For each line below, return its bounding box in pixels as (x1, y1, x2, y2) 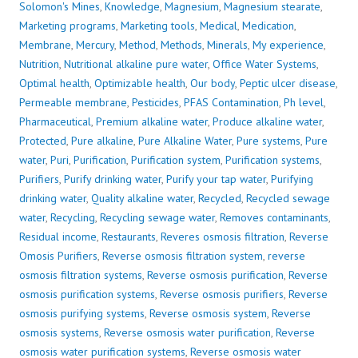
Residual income (19, 229, 97, 245)
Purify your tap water (166, 172, 266, 187)
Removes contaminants (220, 210, 328, 225)
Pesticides (132, 95, 179, 110)
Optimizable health (94, 76, 185, 91)
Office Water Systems (213, 57, 316, 72)
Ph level (284, 95, 324, 110)
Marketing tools (121, 18, 195, 34)
